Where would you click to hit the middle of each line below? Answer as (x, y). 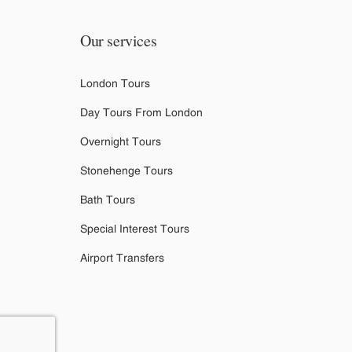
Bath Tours (108, 200)
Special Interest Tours (135, 229)
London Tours (115, 84)
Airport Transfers (122, 258)
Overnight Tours (121, 142)
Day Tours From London (141, 113)
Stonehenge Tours (126, 171)
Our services (119, 41)
